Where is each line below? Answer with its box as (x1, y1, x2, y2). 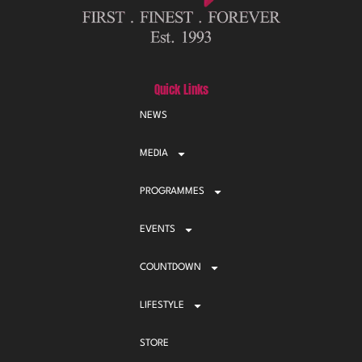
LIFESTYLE (139, 301, 184, 310)
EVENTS (139, 225, 175, 234)
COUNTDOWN (139, 263, 201, 272)
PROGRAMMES (139, 187, 204, 196)
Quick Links (154, 81, 208, 99)
